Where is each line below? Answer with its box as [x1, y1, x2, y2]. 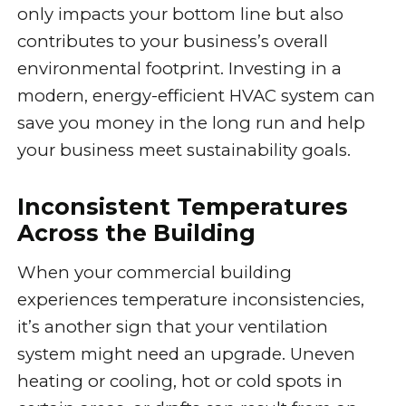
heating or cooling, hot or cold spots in [16, 370, 343, 391]
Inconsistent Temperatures [16, 192, 348, 220]
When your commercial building [16, 261, 292, 283]
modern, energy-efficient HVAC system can [16, 85, 375, 107]
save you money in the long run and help [16, 112, 365, 134]
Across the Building [16, 218, 256, 246]
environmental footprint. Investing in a [16, 58, 342, 80]
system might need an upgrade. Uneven [16, 343, 355, 364]
